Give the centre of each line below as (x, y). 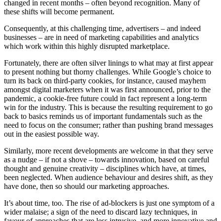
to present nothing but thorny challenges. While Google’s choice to (108, 72)
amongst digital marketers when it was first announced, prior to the (107, 90)
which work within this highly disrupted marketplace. (87, 46)
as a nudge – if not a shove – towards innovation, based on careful (107, 160)
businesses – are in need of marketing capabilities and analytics (101, 37)
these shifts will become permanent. (59, 12)
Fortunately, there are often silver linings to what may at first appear (109, 63)
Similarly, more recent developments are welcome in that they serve (109, 151)
